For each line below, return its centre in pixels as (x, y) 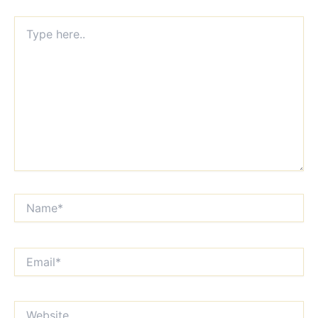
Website (33, 307)
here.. (27, 37)
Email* (28, 253)
